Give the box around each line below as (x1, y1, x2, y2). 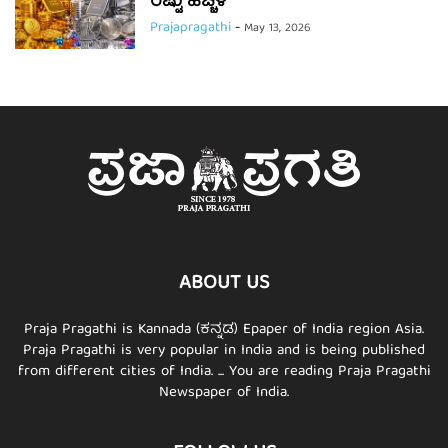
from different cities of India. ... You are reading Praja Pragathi (17, 359, 431, 386)
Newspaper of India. (159, 380, 289, 407)
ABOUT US (179, 266, 269, 302)
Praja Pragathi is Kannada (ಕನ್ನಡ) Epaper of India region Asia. (24, 317, 424, 344)
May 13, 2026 (244, 18, 311, 40)
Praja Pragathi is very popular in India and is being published (23, 338, 425, 365)
